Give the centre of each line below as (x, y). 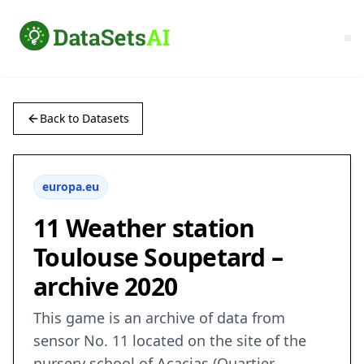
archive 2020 (105, 287)
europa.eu (71, 187)
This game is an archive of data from (159, 318)
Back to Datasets (84, 119)
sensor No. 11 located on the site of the (170, 341)
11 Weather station (144, 228)
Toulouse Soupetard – (158, 258)
